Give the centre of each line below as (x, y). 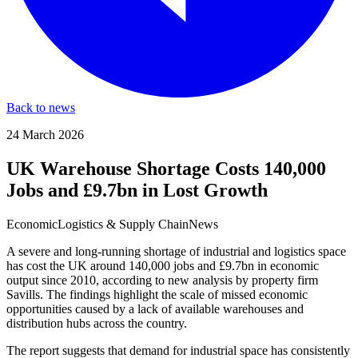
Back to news (41, 107)
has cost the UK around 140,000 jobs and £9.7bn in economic (163, 265)
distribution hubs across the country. (97, 323)
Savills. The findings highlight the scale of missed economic (157, 294)
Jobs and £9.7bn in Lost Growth (137, 190)
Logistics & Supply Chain (123, 224)
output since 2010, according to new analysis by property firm (162, 280)
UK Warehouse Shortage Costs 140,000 (166, 168)
